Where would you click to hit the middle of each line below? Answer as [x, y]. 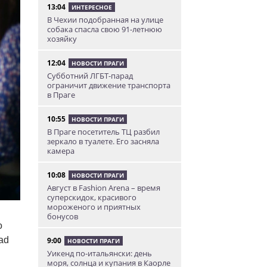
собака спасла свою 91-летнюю [104, 29]
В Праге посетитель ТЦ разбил [103, 132]
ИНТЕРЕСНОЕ [91, 7]
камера [60, 151]
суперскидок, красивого [91, 197]
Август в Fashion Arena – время [103, 188]
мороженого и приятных [94, 207]
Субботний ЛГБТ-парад [90, 76]
